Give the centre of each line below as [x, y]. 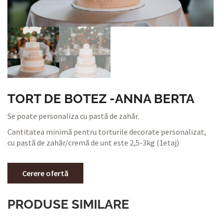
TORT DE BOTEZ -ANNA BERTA [101, 99]
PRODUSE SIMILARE [68, 204]
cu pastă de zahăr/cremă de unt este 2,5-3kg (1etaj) [93, 143]
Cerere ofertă [45, 173]
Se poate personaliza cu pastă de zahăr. [73, 116]
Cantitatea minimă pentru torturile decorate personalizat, [107, 132]
